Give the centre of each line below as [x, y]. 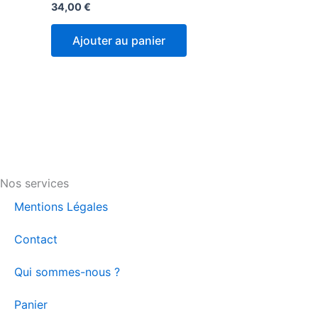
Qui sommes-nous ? [67, 272]
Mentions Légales [61, 206]
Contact [36, 239]
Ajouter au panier [119, 40]
